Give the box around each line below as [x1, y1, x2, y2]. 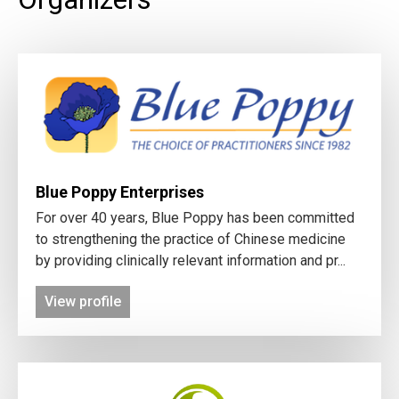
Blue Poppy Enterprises [36, 182, 204, 201]
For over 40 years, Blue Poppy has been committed [36, 208, 354, 226]
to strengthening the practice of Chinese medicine [36, 230, 346, 248]
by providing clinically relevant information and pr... [36, 251, 346, 269]
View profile [45, 292, 121, 310]
